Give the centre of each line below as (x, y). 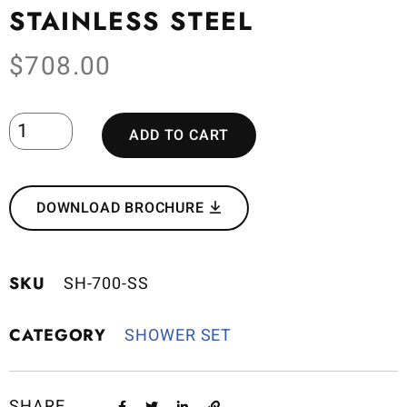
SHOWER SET (179, 336)
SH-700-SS (106, 284)
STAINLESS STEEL (132, 21)
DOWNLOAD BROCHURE (123, 208)
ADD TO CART (179, 135)
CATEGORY (58, 335)
